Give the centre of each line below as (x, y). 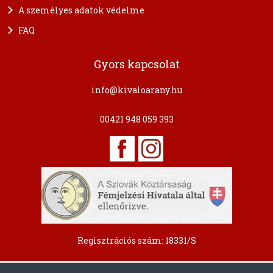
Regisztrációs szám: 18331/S (136, 240)
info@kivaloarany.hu (136, 90)
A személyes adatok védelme (81, 10)
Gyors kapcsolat (136, 64)
